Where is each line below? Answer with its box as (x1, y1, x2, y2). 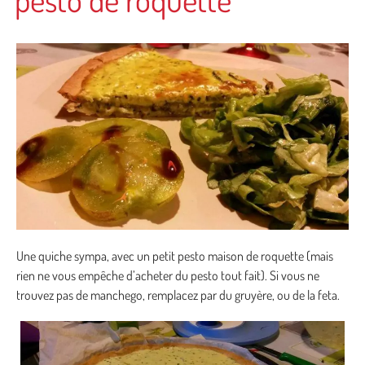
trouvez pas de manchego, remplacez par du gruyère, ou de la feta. (16, 287, 340, 304)
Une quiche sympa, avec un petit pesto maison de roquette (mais (16, 248, 333, 265)
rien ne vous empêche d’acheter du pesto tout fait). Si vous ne (16, 267, 319, 284)
